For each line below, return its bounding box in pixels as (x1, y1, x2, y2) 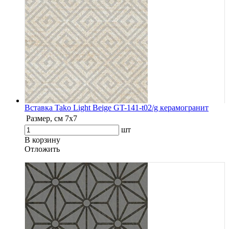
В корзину (25, 135, 60, 144)
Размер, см (26, 113, 63, 123)
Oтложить (25, 144, 60, 153)
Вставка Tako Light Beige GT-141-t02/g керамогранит (25, 103, 209, 112)
